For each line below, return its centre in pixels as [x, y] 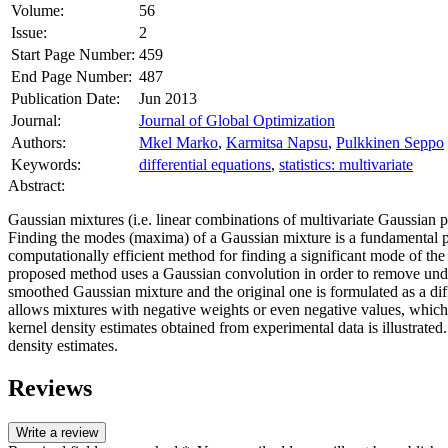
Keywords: [46, 164]
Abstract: [36, 185]
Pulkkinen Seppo [390, 142]
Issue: [29, 32]
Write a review [57, 432]
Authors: [38, 142]
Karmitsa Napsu [277, 142]
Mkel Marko [178, 142]
